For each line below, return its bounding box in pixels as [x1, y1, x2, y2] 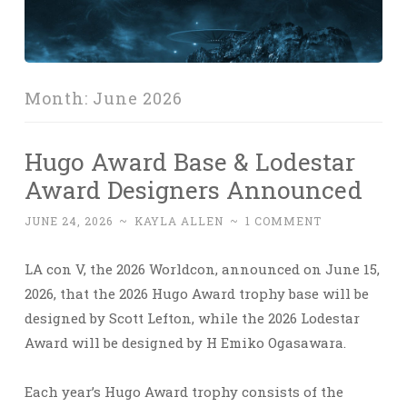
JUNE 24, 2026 [25, 213, 113, 229]
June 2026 [93, 87, 183, 110]
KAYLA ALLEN [134, 213, 223, 229]
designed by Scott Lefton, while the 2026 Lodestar [25, 309, 360, 328]
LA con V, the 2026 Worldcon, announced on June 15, [25, 260, 380, 279]
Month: [25, 87, 93, 110]
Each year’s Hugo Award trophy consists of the [25, 382, 343, 402]
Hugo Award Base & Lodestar [25, 145, 355, 178]
